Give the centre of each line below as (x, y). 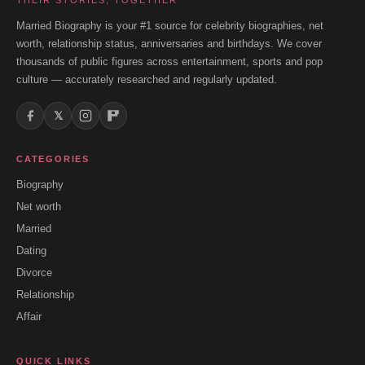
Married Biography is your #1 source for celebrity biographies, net (170, 26)
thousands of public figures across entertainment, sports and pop (169, 62)
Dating (31, 251)
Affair (29, 317)
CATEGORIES (53, 159)
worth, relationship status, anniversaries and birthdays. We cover (169, 44)
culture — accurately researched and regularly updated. (147, 79)
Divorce (34, 273)
